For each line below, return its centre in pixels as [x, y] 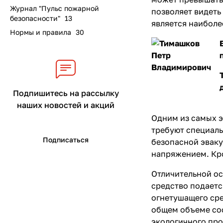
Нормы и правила [41, 32]
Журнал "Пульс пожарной [55, 8]
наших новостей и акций [66, 105]
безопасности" [35, 18]
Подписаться [66, 140]
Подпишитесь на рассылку [66, 93]
